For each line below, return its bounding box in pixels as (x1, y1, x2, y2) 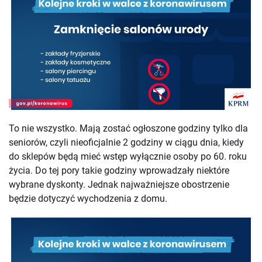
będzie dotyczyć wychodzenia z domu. (9, 193, 167, 205)
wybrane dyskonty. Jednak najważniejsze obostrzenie (9, 179, 229, 191)
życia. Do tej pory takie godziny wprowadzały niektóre (9, 165, 229, 177)
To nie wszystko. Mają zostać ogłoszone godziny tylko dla (9, 123, 248, 135)
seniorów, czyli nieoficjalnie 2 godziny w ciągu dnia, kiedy (9, 137, 244, 149)
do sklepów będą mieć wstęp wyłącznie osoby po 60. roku (9, 151, 247, 163)
